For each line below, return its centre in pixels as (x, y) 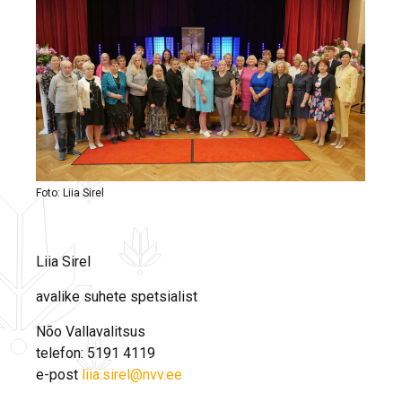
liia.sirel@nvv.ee (132, 374)
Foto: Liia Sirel (70, 192)
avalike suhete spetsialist (117, 296)
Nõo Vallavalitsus (91, 331)
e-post (59, 374)
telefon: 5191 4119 (96, 353)
